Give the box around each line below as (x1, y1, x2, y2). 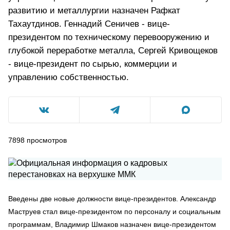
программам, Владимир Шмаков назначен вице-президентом (8, 220, 216, 228)
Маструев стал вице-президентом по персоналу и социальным (8, 207, 221, 216)
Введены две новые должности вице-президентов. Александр (8, 195, 216, 203)
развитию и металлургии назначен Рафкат (8, 6, 180, 15)
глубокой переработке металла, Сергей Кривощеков (8, 46, 218, 55)
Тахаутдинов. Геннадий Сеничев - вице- (8, 19, 170, 29)
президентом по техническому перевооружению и (8, 32, 209, 42)
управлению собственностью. (8, 72, 129, 82)
